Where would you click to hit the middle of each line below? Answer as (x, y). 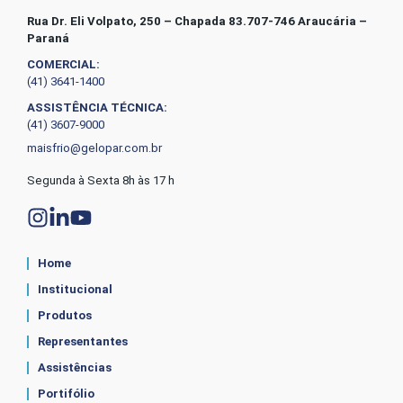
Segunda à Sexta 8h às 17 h (101, 180)
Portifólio (66, 393)
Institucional (75, 289)
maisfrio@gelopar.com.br (94, 148)
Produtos (65, 315)
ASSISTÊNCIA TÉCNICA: (97, 107)
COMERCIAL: (63, 64)
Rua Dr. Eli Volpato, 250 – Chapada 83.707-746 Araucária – (197, 21)
